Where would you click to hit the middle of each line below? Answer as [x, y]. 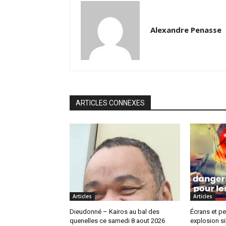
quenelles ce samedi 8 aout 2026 [117, 220]
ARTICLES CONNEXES [110, 103]
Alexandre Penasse [186, 30]
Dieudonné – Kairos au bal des [115, 211]
